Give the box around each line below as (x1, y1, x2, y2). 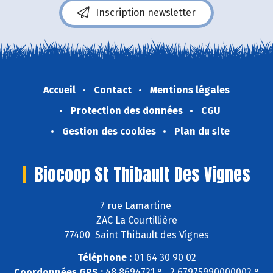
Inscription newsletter (96, 7, 196, 19)
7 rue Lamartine (99, 199, 174, 211)
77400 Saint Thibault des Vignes (64, 229, 209, 241)
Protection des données (71, 105, 183, 117)
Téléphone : (77, 251, 132, 263)
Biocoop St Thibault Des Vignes (34, 161, 250, 188)
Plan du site (174, 126, 230, 138)
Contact (94, 84, 132, 96)
